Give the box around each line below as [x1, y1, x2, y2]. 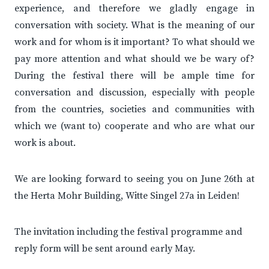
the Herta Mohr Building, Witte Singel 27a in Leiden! [14, 190, 240, 202]
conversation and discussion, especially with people [14, 86, 255, 99]
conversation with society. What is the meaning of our [14, 19, 255, 32]
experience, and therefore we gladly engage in [14, 2, 255, 15]
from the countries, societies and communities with [14, 103, 255, 116]
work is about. [14, 137, 76, 150]
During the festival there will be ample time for [14, 70, 255, 82]
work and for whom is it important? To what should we [14, 36, 255, 49]
